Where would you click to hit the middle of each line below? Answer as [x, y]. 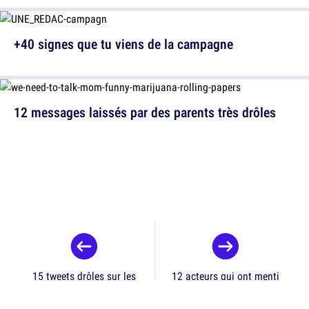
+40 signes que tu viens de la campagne [123, 44]
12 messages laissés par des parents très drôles [145, 112]
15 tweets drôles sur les [84, 276]
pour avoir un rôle [225, 291]
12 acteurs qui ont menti [225, 276]
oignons [84, 291]
